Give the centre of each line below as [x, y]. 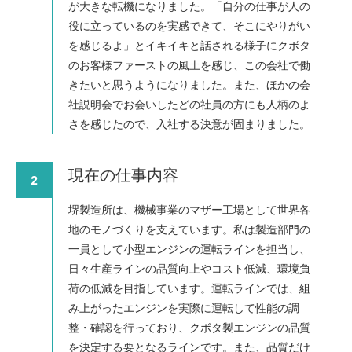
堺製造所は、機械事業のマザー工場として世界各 [189, 210]
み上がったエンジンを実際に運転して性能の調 [184, 308]
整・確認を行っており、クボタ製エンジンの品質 [189, 328]
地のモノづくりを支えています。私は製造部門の [189, 230]
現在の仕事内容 [123, 176]
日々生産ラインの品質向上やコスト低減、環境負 [189, 269]
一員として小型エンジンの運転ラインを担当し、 [189, 249]
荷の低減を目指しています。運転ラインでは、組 [189, 289]
